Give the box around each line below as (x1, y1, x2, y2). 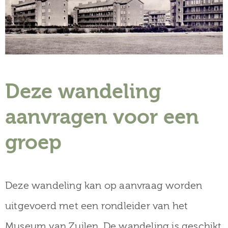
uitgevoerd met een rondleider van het (5, 199, 188, 212)
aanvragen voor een (5, 105, 199, 129)
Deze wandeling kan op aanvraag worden (5, 179, 203, 191)
